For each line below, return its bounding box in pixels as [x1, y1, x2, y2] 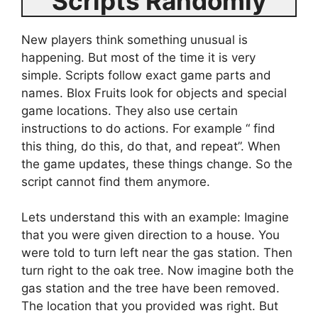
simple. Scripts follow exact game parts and [21, 67, 271, 82]
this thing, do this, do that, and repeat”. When [21, 138, 280, 153]
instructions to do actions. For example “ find [21, 121, 275, 136]
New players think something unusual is [21, 32, 248, 47]
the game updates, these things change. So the [21, 156, 292, 171]
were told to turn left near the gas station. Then [21, 246, 292, 260]
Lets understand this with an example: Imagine [21, 210, 289, 224]
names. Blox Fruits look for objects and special [21, 85, 287, 100]
